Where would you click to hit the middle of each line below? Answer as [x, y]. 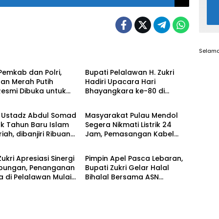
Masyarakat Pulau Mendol [131, 115]
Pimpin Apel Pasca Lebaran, [134, 158]
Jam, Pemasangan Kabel [129, 134]
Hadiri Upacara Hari [120, 81]
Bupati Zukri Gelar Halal [127, 167]
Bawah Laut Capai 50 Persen [136, 143]
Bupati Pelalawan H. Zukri [129, 72]
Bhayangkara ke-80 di [125, 91]
